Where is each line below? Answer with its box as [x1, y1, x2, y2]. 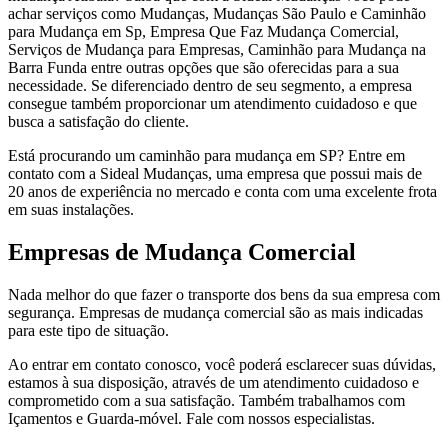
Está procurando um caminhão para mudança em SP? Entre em [8, 146, 405, 164]
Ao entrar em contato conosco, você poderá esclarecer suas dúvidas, [8, 355, 436, 373]
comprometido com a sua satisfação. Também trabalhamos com [8, 391, 405, 409]
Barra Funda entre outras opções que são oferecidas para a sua [8, 58, 399, 76]
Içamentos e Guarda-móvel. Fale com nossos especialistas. [8, 409, 375, 427]
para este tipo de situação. [8, 321, 169, 339]
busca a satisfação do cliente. [8, 112, 189, 130]
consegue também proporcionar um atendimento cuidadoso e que [8, 94, 417, 112]
